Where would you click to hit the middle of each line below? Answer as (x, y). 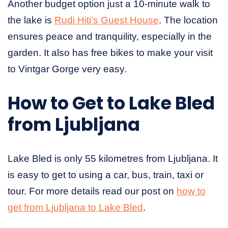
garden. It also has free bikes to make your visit (110, 53)
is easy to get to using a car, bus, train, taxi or (106, 175)
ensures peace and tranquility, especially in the (110, 37)
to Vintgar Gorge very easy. (67, 69)
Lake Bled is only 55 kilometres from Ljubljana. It (113, 159)
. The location (188, 20)
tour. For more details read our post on (92, 191)
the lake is (31, 20)
